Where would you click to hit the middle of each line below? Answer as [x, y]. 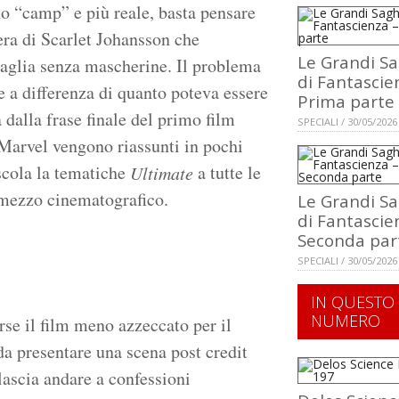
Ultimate [162, 173]
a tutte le [227, 173]
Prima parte [346, 102]
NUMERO [346, 321]
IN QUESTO [353, 302]
